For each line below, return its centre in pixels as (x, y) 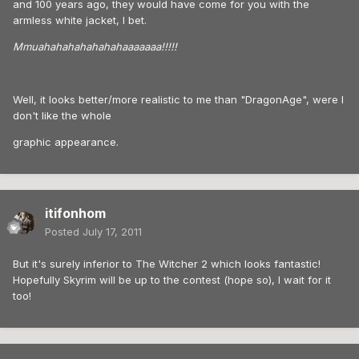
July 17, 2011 (112, 232)
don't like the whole (62, 116)
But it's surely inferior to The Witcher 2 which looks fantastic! (167, 264)
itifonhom (75, 214)
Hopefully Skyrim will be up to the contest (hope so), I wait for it (172, 280)
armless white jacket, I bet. (80, 20)
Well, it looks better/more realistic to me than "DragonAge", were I (178, 100)
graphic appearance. (66, 142)
